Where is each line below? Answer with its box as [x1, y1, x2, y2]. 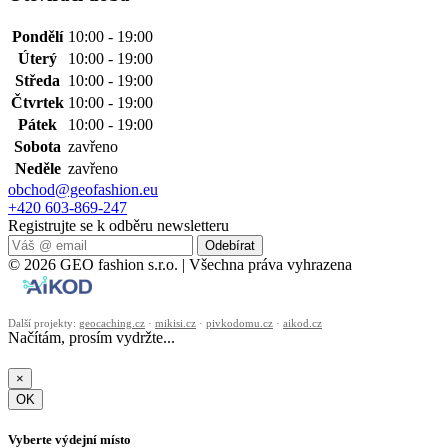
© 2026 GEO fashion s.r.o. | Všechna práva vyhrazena [8, 255, 352, 273]
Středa [15, 71, 60, 89]
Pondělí [12, 27, 63, 45]
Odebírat [205, 237, 255, 253]
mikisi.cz [155, 316, 196, 329]
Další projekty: [8, 316, 79, 329]
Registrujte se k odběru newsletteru [8, 216, 229, 234]
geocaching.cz [79, 316, 145, 329]
